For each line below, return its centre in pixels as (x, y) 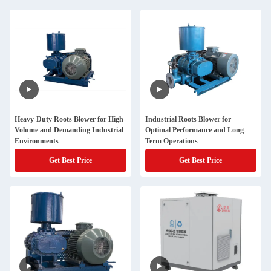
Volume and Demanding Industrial (69, 130)
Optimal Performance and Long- (195, 130)
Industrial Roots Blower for (188, 119)
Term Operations (171, 141)
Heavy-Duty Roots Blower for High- (70, 119)
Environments (37, 141)
